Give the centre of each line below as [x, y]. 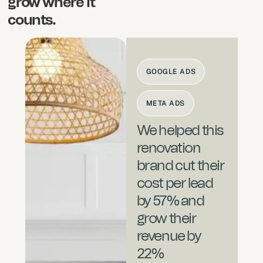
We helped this [180, 131]
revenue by [169, 237]
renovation [168, 149]
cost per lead [175, 184]
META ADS [166, 104]
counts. [32, 20]
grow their [166, 219]
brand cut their [181, 166]
